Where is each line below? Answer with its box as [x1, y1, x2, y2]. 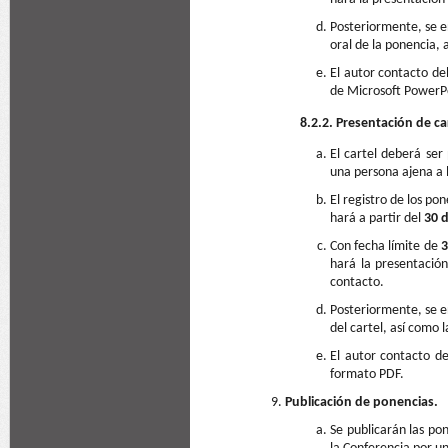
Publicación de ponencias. [285, 395, 438, 410]
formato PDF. [330, 367, 404, 382]
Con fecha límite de [330, 239, 441, 254]
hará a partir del [330, 211, 424, 226]
